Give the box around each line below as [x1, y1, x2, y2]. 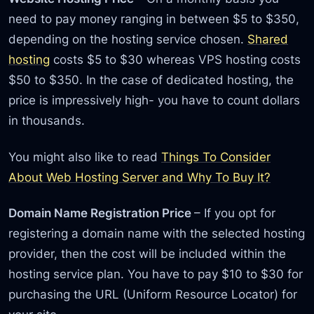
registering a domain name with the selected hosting [8, 226, 306, 241]
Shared [247, 32, 289, 47]
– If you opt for [194, 205, 276, 221]
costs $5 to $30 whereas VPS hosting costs [50, 52, 301, 67]
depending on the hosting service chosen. [8, 32, 248, 47]
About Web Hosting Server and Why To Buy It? [8, 169, 271, 184]
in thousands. [8, 113, 86, 128]
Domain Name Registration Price [8, 205, 195, 221]
